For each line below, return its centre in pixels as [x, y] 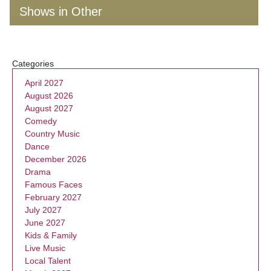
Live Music [45, 248]
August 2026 [49, 96]
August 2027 [49, 108]
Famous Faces [54, 184]
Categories [33, 64]
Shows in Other [61, 11]
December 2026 [56, 159]
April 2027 [44, 83]
